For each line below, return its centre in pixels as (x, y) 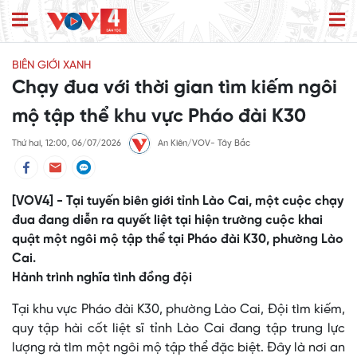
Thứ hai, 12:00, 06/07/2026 (67, 144)
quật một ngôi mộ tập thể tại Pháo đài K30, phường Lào (178, 240)
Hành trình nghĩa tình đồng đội (102, 278)
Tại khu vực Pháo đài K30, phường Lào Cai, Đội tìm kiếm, (178, 310)
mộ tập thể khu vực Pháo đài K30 (159, 117)
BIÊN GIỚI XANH (51, 66)
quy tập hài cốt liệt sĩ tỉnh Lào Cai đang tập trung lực (178, 329)
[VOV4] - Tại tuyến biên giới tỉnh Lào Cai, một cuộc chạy (178, 202)
